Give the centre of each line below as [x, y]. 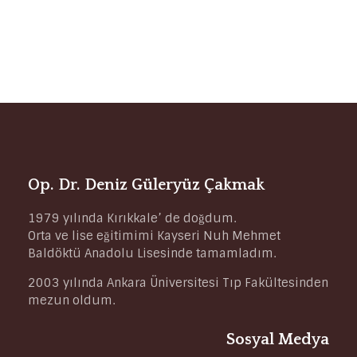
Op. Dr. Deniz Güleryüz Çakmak [146, 185]
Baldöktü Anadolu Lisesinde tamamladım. [152, 254]
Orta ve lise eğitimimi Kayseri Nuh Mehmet [154, 236]
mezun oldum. [71, 301]
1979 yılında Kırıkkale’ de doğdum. [132, 219]
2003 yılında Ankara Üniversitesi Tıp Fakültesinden [178, 283]
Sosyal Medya [278, 340]
